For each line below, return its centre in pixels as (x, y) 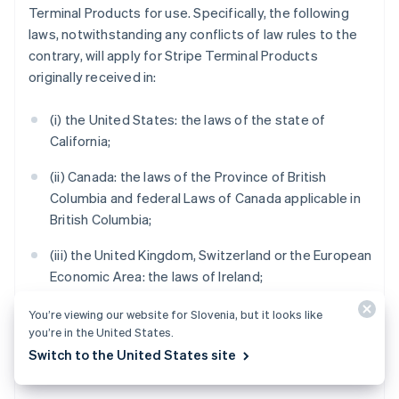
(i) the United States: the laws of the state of (188, 119)
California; (81, 141)
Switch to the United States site (132, 354)
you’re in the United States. (101, 332)
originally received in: (93, 77)
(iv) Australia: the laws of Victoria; (152, 312)
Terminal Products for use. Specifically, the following (189, 12)
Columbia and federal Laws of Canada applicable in (205, 198)
